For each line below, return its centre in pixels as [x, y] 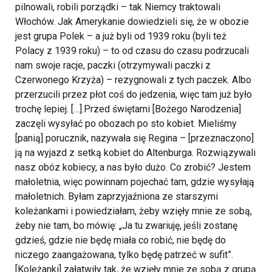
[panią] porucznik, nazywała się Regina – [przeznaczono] [134, 138]
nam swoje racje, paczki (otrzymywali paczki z [113, 66]
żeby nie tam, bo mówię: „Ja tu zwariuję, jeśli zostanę [126, 226]
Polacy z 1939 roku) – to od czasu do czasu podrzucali [132, 51]
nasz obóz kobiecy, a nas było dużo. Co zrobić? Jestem [133, 168]
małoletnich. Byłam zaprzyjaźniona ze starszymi [117, 197]
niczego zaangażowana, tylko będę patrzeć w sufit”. [124, 255]
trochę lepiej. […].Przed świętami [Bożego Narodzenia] [128, 109]
